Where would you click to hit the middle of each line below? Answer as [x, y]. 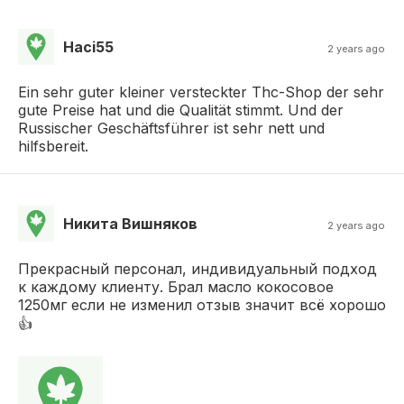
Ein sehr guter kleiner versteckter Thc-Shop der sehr [201, 92]
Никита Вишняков [130, 223]
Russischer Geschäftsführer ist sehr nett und [171, 128]
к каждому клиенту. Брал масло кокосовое [176, 286]
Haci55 [88, 46]
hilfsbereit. [53, 146]
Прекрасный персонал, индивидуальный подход [197, 268]
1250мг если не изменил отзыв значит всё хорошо [202, 304]
